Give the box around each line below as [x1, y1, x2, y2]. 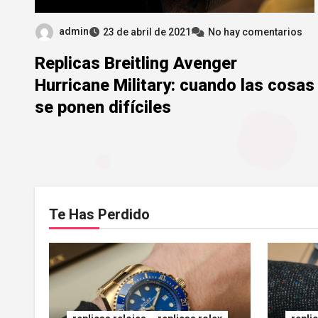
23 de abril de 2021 [103, 26, 191, 38]
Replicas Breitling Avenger [35, 53, 237, 73]
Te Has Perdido [49, 205, 150, 223]
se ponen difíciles [35, 97, 171, 117]
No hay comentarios [208, 26, 302, 38]
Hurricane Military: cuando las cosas [35, 75, 314, 95]
